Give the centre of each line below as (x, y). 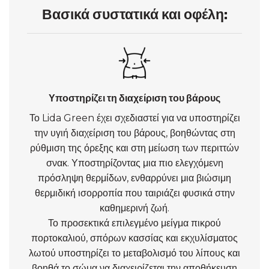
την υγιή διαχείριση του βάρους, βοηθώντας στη (134, 133)
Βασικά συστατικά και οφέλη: (134, 14)
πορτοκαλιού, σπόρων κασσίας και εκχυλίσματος (134, 238)
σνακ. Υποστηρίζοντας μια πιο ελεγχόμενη (134, 163)
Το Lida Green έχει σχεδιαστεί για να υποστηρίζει (134, 118)
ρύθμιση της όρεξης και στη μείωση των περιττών (134, 148)
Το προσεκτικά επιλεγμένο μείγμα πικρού (134, 223)
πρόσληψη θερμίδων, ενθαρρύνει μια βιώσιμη (134, 178)
